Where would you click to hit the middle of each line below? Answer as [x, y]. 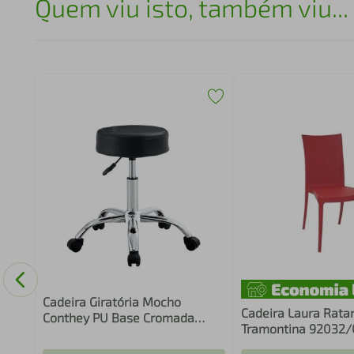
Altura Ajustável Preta [105, 333]
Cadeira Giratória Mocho [111, 301]
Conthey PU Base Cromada [118, 317]
